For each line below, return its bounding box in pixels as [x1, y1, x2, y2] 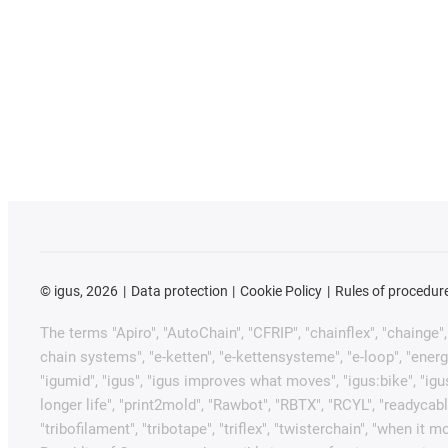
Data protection [130, 283, 228, 300]
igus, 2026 [51, 283, 118, 300]
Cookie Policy [240, 283, 323, 300]
